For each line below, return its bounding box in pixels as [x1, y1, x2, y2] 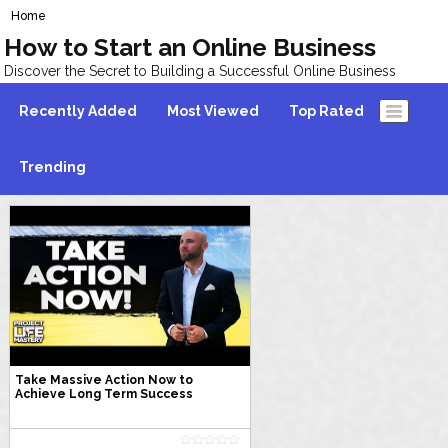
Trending [19, 159, 87, 175]
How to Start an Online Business [4, 33, 377, 62]
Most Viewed [167, 103, 260, 119]
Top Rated [289, 103, 365, 119]
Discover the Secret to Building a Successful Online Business [4, 63, 397, 79]
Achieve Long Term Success [14, 387, 193, 401]
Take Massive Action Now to [14, 373, 193, 387]
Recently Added [19, 103, 138, 119]
